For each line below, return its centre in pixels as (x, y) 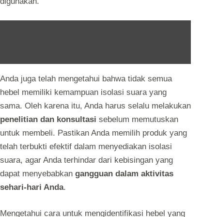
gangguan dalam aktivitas (124, 174)
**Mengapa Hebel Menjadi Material (121, 35)
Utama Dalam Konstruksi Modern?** (76, 49)
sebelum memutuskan (137, 120)
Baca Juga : (32, 35)
